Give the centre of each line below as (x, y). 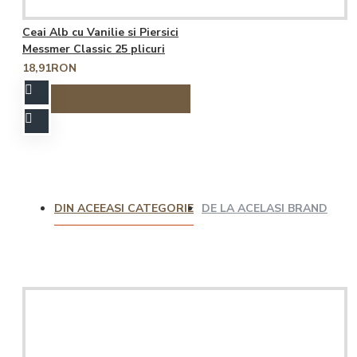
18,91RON (49, 69)
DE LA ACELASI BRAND (265, 209)
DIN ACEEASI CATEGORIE (124, 209)
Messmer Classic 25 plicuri (94, 49)
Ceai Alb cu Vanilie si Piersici (100, 33)
